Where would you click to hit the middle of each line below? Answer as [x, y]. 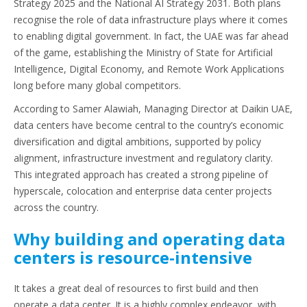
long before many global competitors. [99, 86]
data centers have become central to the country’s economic [149, 125]
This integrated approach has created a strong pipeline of [141, 175]
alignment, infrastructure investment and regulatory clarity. [143, 158]
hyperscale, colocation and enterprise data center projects [143, 191]
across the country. [56, 208]
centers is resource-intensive [133, 258]
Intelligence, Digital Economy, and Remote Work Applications [149, 69]
